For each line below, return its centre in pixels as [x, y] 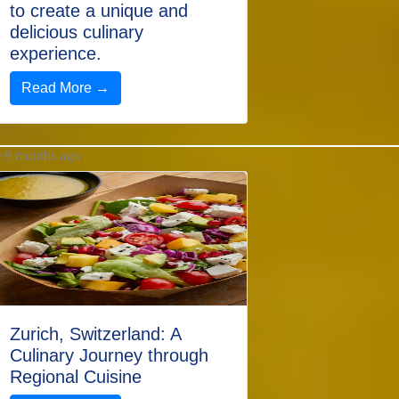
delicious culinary [77, 32]
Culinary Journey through [109, 355]
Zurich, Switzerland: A [95, 334]
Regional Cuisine [76, 377]
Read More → [65, 88]
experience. [56, 53]
